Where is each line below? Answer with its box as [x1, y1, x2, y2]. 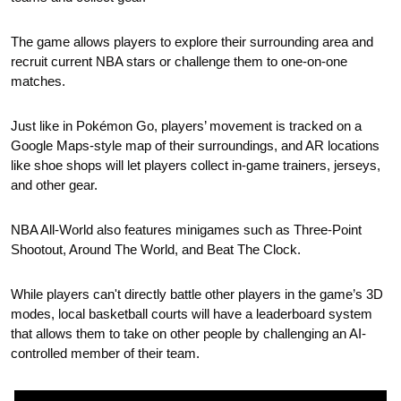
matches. [11, 73, 65, 89]
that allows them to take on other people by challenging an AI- [11, 325, 366, 341]
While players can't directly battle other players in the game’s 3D [11, 286, 383, 302]
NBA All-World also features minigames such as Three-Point [11, 221, 362, 237]
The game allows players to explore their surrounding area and [11, 33, 373, 49]
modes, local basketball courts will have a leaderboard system [11, 305, 372, 321]
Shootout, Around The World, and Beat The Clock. [11, 241, 304, 257]
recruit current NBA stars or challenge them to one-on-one [11, 53, 347, 69]
